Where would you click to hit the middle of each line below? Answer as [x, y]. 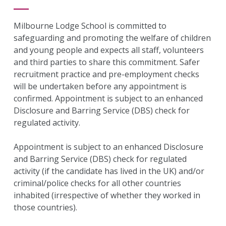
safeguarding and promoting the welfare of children [112, 38]
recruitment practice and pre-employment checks [106, 74]
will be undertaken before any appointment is [100, 86]
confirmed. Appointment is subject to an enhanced [108, 98]
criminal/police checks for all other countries [97, 183]
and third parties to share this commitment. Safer [107, 62]
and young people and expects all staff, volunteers [109, 50]
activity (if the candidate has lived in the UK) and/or [109, 171]
